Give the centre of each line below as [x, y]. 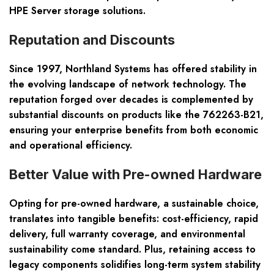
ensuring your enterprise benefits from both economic [134, 130]
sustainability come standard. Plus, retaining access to [132, 250]
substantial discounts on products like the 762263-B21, [136, 115]
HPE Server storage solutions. [77, 11]
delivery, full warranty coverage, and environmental [127, 234]
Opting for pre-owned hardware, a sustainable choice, [134, 204]
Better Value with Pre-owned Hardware [135, 175]
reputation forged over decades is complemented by [131, 100]
